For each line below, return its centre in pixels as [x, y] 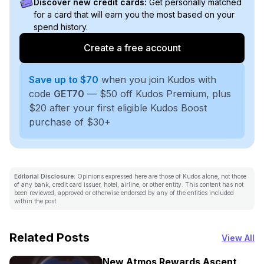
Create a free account [132, 48]
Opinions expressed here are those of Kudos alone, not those [161, 176]
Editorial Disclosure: [45, 176]
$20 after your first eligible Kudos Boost [118, 108]
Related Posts [49, 237]
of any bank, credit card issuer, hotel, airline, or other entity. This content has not [129, 184]
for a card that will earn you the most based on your [134, 14]
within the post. [36, 201]
